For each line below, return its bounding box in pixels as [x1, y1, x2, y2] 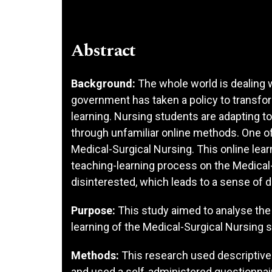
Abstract [71, 37, 136, 64]
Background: [71, 76, 135, 90]
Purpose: [71, 203, 115, 217]
